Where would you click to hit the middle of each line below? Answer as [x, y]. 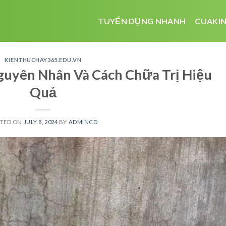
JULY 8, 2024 [41, 122]
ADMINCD [83, 122]
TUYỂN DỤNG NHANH [142, 21]
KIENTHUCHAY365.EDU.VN [43, 60]
